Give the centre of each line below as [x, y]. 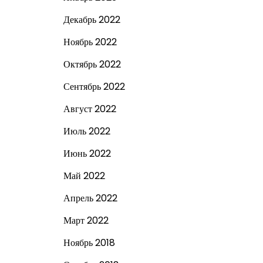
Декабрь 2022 [92, 20]
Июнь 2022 [87, 154]
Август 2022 [90, 109]
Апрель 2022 [90, 198]
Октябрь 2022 [92, 64]
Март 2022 [86, 220]
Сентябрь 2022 [94, 87]
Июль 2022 [87, 131]
